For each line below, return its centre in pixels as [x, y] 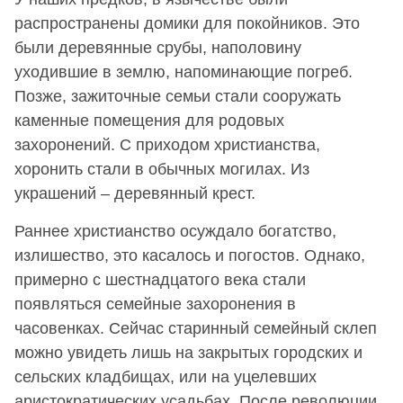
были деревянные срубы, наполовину [158, 47]
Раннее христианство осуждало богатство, [175, 231]
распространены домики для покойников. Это [187, 23]
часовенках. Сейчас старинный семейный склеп [196, 328]
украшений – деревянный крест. [135, 193]
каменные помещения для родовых [149, 120]
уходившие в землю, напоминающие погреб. [184, 72]
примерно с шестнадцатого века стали [160, 279]
